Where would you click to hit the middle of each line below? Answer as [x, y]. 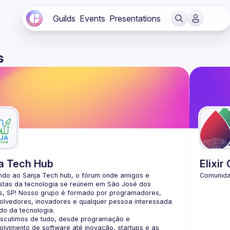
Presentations [135, 18]
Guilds [64, 18]
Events [92, 18]
